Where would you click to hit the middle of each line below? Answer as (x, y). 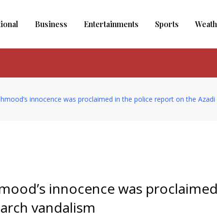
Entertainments (111, 24)
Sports (167, 24)
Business (51, 24)
